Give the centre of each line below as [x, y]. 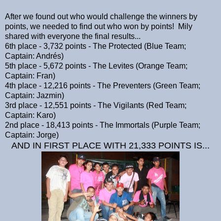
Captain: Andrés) [34, 56]
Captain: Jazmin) [35, 95]
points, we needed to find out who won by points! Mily [99, 26]
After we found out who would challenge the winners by [101, 16]
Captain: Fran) [30, 75]
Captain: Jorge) [32, 135]
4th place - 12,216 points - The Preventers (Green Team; [103, 85]
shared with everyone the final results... [73, 36]
